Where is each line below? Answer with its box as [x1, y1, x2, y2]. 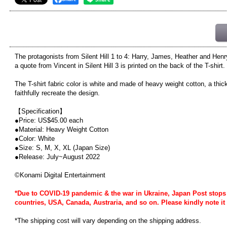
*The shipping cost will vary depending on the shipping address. [15, 217, 201, 224]
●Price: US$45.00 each [15, 117, 83, 124]
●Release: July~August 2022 [15, 153, 100, 161]
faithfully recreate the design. [15, 89, 100, 97]
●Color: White [15, 135, 55, 142]
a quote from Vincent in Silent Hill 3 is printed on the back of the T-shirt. [15, 62, 225, 69]
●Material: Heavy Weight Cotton [15, 126, 108, 133]
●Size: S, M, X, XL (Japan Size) [15, 144, 110, 152]
